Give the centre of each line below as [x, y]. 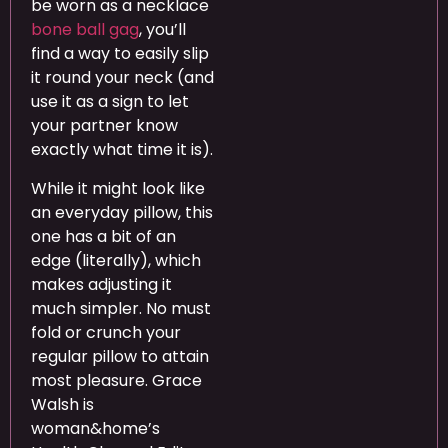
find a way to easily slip [120, 54]
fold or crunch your [106, 332]
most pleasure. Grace [116, 380]
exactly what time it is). [122, 150]
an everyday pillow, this [122, 212]
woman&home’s [95, 428]
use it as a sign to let [110, 102]
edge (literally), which [116, 260]
